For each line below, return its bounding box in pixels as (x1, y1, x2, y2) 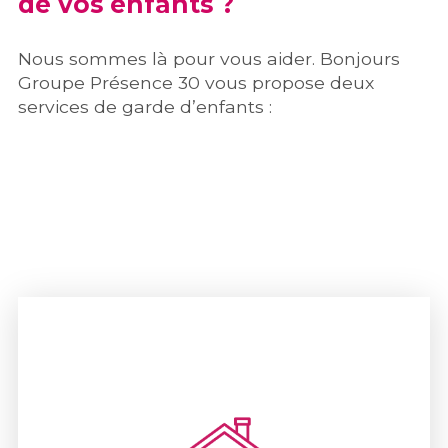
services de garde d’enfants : (17, 95, 272, 117)
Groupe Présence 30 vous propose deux (17, 71, 374, 93)
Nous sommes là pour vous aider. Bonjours (17, 47, 400, 69)
